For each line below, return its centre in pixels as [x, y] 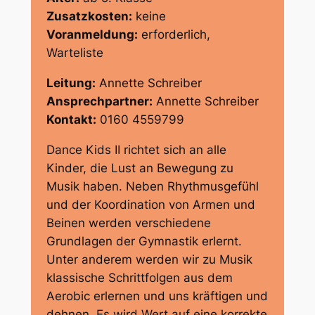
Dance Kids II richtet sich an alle [137, 149]
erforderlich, [174, 35]
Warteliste [75, 53]
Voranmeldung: [92, 35]
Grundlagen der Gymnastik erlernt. [144, 241]
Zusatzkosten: [90, 17]
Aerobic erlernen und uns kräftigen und [157, 296]
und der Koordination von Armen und [151, 204]
